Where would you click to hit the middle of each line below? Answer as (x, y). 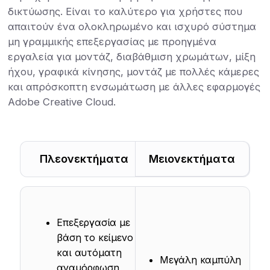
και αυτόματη (89, 252)
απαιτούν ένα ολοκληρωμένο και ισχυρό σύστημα (132, 26)
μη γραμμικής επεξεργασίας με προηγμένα (112, 41)
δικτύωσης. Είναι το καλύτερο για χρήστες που (125, 11)
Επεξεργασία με (93, 222)
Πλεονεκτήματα (84, 159)
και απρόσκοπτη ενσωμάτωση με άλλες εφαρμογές (134, 86)
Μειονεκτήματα (192, 159)
